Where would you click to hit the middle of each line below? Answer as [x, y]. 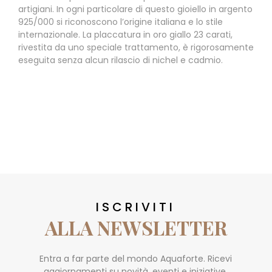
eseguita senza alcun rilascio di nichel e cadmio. [121, 60]
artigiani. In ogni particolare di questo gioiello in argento [135, 9]
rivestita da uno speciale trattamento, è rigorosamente [136, 48]
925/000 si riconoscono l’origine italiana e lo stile [121, 22]
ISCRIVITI [136, 207]
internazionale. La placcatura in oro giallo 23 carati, [125, 35]
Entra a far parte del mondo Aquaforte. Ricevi [136, 259]
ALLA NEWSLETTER [136, 228]
